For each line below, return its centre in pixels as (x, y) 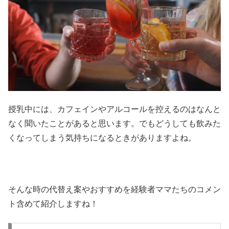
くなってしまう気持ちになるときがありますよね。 (102, 138)
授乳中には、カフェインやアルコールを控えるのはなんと (114, 109)
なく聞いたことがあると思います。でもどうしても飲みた (114, 124)
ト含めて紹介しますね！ (53, 204)
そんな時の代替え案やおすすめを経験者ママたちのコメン (114, 190)
